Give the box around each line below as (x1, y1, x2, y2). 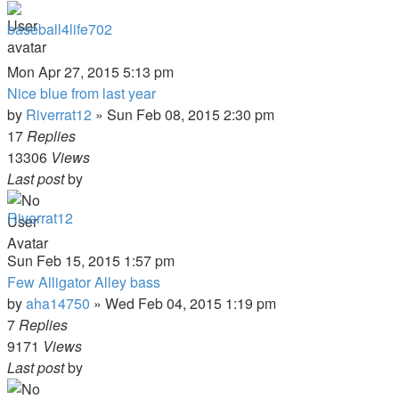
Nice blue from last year (7, 83, 156, 103)
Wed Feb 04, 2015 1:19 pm (105, 293, 276, 313)
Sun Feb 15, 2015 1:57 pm (7, 250, 175, 271)
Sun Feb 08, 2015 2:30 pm (107, 104, 274, 125)
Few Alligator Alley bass (7, 272, 160, 292)
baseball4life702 (7, 19, 112, 39)
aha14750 (26, 293, 90, 313)
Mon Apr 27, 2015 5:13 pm (7, 61, 174, 82)
